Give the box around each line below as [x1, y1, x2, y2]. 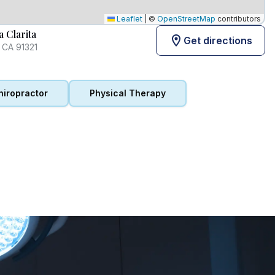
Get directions [184, 34, 252, 47]
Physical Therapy [90, 88, 166, 98]
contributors [215, 14, 261, 23]
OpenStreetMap [157, 14, 215, 23]
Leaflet [115, 14, 142, 23]
